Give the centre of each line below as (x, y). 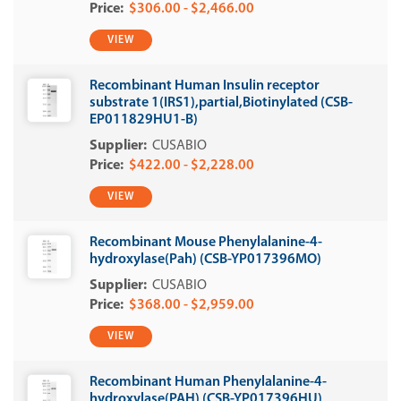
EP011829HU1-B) (144, 120)
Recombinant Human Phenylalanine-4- (208, 382)
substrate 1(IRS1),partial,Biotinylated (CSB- (221, 103)
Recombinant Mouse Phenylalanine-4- (206, 243)
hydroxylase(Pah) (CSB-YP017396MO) (205, 260)
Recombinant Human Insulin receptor (205, 86)
